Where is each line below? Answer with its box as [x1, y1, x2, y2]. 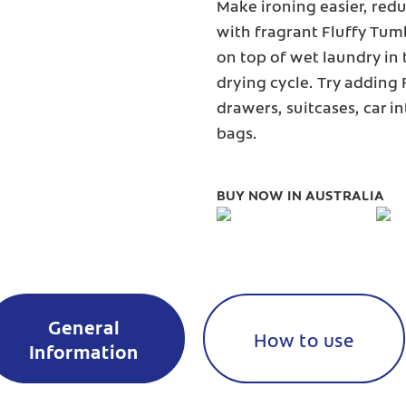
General [47, 314, 120, 340]
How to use [254, 326, 355, 352]
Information [28, 339, 139, 364]
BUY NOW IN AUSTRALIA [216, 185, 384, 205]
